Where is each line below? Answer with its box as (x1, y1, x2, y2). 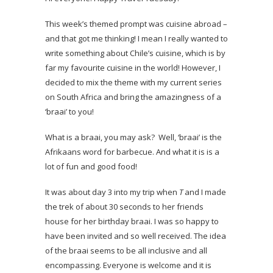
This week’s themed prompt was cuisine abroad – (45, 18, 227, 30)
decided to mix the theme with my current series (45, 77, 222, 88)
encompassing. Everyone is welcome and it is (45, 260, 211, 271)
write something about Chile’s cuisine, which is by (45, 48, 225, 59)
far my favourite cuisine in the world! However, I (45, 62, 221, 74)
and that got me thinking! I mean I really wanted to (45, 33, 228, 44)
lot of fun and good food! (45, 161, 137, 172)
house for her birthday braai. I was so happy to (45, 216, 219, 227)
